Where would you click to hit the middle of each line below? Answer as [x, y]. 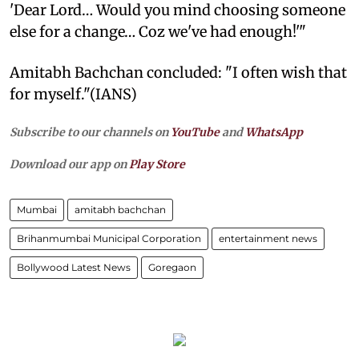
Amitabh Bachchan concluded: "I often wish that [178, 72]
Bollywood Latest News [74, 267]
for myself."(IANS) [73, 94]
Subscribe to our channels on [90, 132]
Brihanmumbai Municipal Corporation [109, 238]
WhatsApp [274, 132]
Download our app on [69, 164]
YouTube [195, 132]
